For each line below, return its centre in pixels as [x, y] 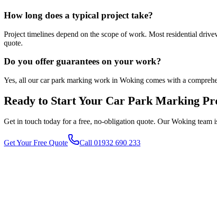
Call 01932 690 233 [110, 142]
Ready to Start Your [55, 101]
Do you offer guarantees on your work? [83, 62]
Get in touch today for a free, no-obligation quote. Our [88, 121]
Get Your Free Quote [36, 142]
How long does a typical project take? [78, 15]
